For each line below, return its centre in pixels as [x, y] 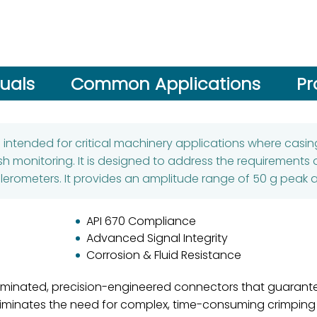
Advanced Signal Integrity [157, 238]
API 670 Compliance [141, 221]
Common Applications [165, 83]
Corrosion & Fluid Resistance [164, 255]
